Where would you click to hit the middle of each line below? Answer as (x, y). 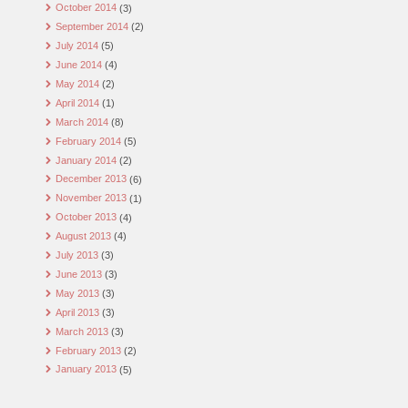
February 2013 (88, 350)
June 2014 (78, 64)
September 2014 (92, 27)
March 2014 (82, 122)
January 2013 (86, 369)
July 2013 (76, 255)
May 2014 (77, 83)
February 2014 (88, 141)
